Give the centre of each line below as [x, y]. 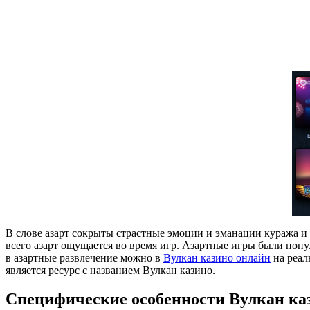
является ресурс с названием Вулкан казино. [110, 270]
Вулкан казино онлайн [217, 257]
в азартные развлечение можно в [84, 257]
